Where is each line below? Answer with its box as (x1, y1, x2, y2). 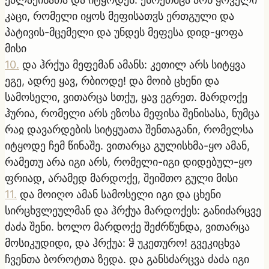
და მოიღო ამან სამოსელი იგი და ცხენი (20, 187, 221, 201)
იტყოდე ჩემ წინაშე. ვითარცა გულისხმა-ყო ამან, (5, 139, 250, 152)
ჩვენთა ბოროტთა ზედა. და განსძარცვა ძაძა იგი (5, 252, 249, 265)
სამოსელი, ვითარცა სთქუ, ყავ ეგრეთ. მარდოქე (5, 90, 247, 103)
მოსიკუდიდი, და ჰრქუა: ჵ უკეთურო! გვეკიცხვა (5, 236, 240, 249)
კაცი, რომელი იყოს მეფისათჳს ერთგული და (5, 9, 234, 22)
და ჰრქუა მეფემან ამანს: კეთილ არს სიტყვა (22, 58, 246, 71)
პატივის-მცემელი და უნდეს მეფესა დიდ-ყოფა (5, 25, 243, 38)
